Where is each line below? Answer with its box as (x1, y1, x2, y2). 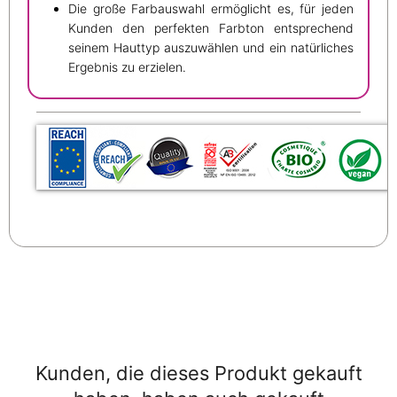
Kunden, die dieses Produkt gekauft (35, 362, 362, 385)
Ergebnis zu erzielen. (68, 59, 186, 75)
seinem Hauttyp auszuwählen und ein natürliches (68, 40, 354, 56)
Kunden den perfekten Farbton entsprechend (68, 20, 354, 36)
